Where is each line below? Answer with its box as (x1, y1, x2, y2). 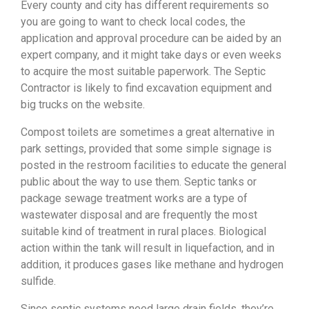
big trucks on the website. (21, 98, 145, 112)
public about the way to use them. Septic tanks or (21, 175, 257, 189)
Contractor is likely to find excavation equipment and (21, 81, 272, 95)
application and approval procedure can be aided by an (21, 32, 281, 46)
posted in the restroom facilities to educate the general (21, 159, 286, 172)
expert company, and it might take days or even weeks (21, 48, 281, 62)
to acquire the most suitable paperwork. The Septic (21, 65, 266, 79)
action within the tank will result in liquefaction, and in (21, 241, 275, 255)
